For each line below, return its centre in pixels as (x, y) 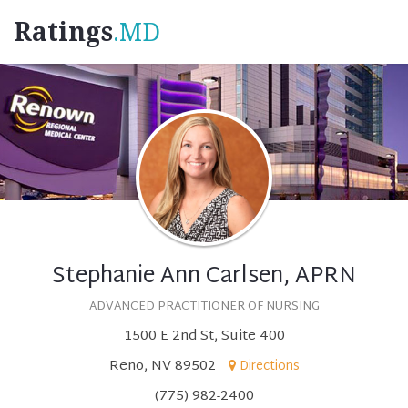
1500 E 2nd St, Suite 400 (204, 337)
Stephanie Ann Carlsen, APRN (204, 277)
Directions (269, 367)
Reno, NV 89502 (162, 367)
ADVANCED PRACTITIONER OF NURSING (204, 307)
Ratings (63, 32)
